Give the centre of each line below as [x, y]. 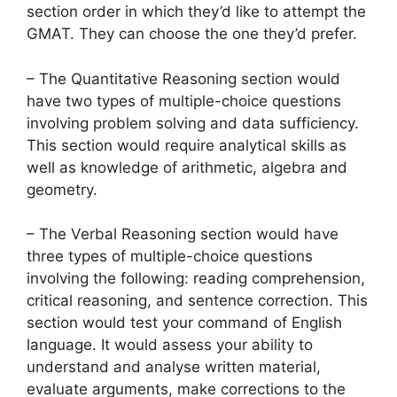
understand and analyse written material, [174, 367]
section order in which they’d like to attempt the [196, 12]
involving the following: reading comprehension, [196, 278]
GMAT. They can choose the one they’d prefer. [192, 34]
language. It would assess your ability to [170, 345]
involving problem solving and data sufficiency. [193, 123]
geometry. [62, 189]
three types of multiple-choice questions [170, 256]
